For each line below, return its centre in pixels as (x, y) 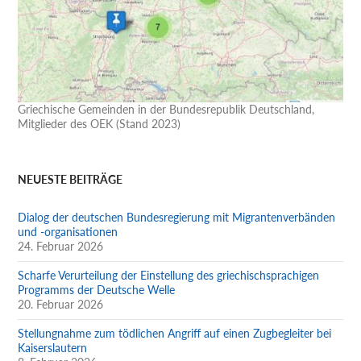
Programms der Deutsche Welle (97, 289)
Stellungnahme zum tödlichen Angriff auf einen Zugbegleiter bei (175, 333)
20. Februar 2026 (61, 304)
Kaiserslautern (53, 347)
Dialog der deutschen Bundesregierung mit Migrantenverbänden (177, 217)
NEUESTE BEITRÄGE (71, 179)
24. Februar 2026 (61, 246)
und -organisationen (68, 231)
